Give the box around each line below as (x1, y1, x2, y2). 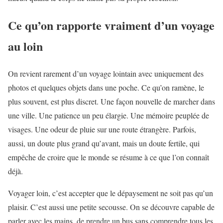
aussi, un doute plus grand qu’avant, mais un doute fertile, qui (8, 137, 200, 148)
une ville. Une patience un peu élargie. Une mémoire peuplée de (8, 110, 209, 120)
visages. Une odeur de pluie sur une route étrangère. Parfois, (8, 123, 196, 134)
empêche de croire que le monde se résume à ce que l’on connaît (8, 151, 209, 162)
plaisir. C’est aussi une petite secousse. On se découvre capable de (8, 201, 215, 212)
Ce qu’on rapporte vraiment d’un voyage (8, 16, 215, 34)
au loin (8, 37, 43, 55)
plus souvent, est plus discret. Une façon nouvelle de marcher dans (8, 96, 215, 107)
